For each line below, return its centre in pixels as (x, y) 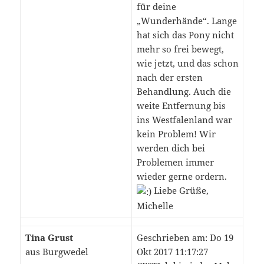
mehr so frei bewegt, (180, 49)
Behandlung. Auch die (184, 92)
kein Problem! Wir (176, 134)
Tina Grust (49, 238)
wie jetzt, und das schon (187, 63)
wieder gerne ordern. (181, 176)
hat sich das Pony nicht (185, 35)
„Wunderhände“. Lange (187, 21)
